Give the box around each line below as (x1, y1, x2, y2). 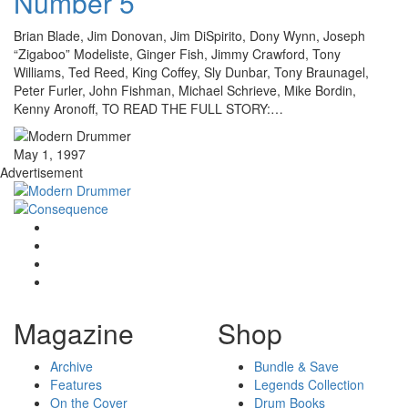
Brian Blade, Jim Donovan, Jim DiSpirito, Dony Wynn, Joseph (14, 26, 365, 46)
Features (50, 375, 102, 394)
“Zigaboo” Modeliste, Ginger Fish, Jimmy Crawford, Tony (14, 45, 341, 64)
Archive (50, 357, 93, 376)
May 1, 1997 (14, 145, 86, 164)
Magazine (14, 313, 134, 353)
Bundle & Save (254, 357, 339, 376)
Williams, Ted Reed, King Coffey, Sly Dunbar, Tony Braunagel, (14, 63, 369, 82)
